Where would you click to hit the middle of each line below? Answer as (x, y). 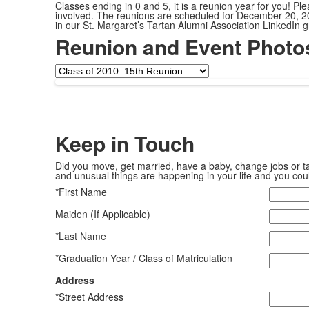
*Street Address (89, 297)
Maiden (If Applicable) (102, 214)
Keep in (92, 143)
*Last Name (80, 236)
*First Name (81, 192)
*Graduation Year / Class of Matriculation (143, 258)
